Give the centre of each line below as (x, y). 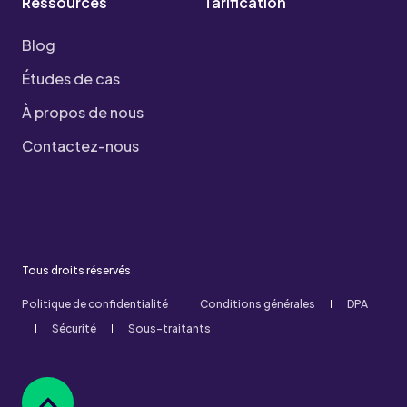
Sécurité (74, 328)
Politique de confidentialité (95, 304)
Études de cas (71, 79)
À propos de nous (83, 112)
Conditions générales (258, 304)
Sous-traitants (169, 328)
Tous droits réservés (76, 270)
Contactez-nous (80, 146)
